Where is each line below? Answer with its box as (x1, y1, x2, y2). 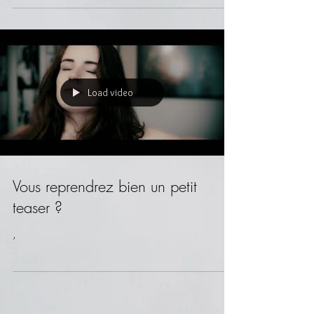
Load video (88, 86, 133, 99)
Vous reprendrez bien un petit (13, 176, 197, 197)
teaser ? (13, 197, 62, 218)
